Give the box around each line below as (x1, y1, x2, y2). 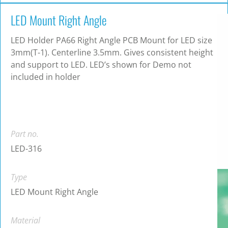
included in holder (11, 71, 80, 83)
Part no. (11, 128, 39, 140)
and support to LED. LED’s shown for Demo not (11, 59, 191, 71)
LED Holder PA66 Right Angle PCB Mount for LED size (11, 35, 212, 46)
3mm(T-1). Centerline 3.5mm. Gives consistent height (11, 47, 213, 59)
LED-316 (11, 143, 42, 155)
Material (11, 215, 40, 226)
